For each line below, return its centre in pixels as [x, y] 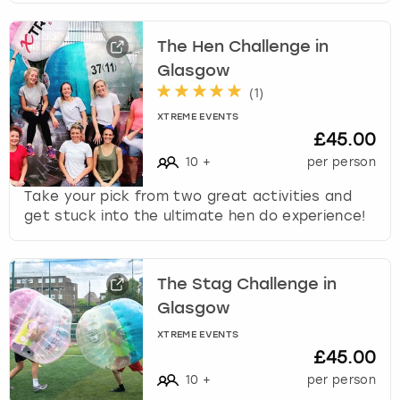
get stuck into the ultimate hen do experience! [195, 216]
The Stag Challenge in [247, 284]
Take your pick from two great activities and [188, 196]
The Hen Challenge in [243, 47]
